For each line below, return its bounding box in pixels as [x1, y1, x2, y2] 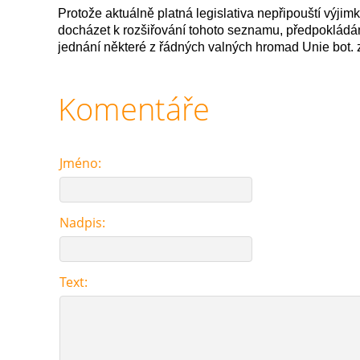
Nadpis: [59, 214, 105, 231]
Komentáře [58, 88, 210, 129]
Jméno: [59, 154, 101, 172]
